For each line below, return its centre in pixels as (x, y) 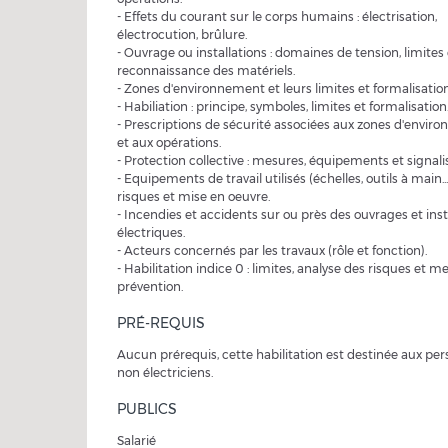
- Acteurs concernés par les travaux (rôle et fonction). (272, 250)
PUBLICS (147, 409)
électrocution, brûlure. (182, 34)
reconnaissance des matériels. (206, 70)
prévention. (150, 286)
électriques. (151, 232)
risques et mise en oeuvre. (193, 196)
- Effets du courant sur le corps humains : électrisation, (277, 16)
